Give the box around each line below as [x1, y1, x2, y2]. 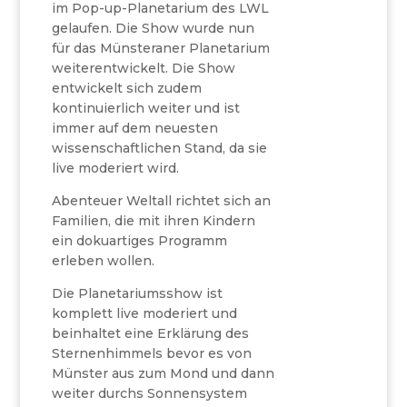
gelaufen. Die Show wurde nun [52, 20, 255, 36]
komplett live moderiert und [52, 305, 238, 322]
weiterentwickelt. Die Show [52, 60, 236, 76]
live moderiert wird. [52, 160, 180, 176]
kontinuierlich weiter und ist [52, 100, 241, 116]
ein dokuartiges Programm [52, 233, 228, 249]
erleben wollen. [52, 253, 155, 269]
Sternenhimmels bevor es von [52, 345, 253, 362]
